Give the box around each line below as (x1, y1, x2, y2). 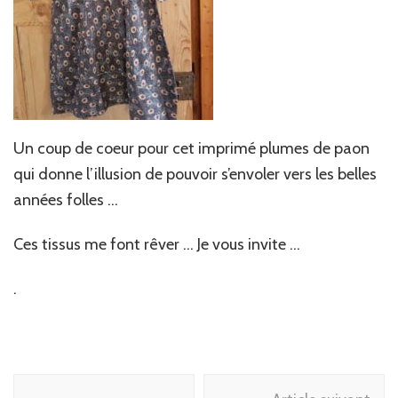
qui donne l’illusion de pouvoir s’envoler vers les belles (13, 164, 377, 185)
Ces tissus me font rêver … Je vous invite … (13, 235, 300, 255)
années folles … (13, 190, 118, 211)
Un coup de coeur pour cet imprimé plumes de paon (13, 139, 370, 159)
